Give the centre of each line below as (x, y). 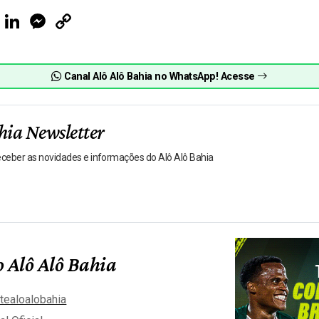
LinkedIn (40, 15)
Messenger (73, 15)
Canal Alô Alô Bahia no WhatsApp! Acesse (159, 76)
